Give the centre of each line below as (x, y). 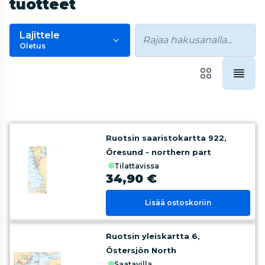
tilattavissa (140, 166)
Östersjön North (141, 250)
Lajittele (40, 35)
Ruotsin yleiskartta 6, (153, 236)
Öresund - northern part (159, 152)
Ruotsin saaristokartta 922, (167, 138)
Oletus (33, 46)
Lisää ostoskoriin (178, 203)
